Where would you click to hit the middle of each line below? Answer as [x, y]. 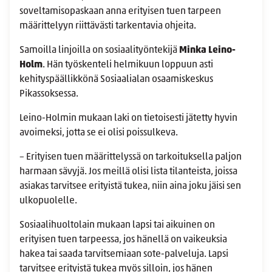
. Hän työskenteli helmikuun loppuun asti [128, 65]
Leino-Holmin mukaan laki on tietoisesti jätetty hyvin [128, 119]
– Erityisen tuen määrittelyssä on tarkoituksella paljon [131, 158]
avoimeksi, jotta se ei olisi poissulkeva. [100, 133]
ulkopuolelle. [49, 201]
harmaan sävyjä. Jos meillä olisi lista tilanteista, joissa [128, 172]
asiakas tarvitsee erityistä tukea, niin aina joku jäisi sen [130, 187]
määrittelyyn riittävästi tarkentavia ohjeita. [109, 26]
